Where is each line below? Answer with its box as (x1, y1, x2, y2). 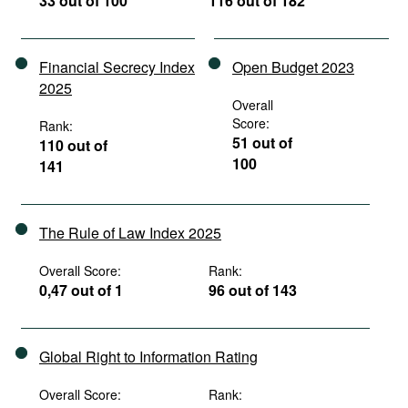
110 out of (39, 135, 107, 156)
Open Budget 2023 (232, 56, 354, 77)
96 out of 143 (209, 280, 298, 301)
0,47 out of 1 (39, 280, 123, 301)
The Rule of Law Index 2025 (39, 222, 221, 243)
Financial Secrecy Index (39, 56, 195, 77)
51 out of (232, 132, 292, 153)
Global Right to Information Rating (39, 346, 258, 367)
